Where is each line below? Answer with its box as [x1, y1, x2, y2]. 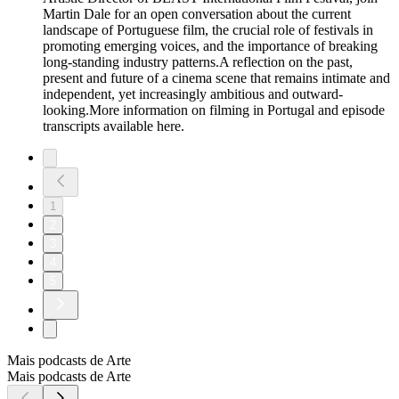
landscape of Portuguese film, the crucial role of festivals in [43, 22, 373, 38]
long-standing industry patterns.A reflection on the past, [43, 54, 353, 70]
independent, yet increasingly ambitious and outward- [43, 86, 343, 102]
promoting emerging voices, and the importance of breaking [43, 38, 378, 54]
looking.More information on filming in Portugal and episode [43, 102, 385, 118]
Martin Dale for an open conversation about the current [43, 6, 351, 22]
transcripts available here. [43, 118, 184, 134]
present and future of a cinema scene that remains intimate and [43, 70, 390, 86]
